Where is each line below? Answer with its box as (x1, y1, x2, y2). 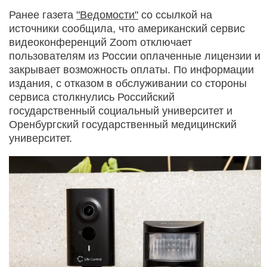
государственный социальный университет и (9, 104, 232, 117)
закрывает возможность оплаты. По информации (9, 63, 254, 76)
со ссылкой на (138, 8, 212, 21)
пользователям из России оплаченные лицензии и (9, 49, 260, 62)
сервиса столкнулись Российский (9, 91, 175, 103)
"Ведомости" (76, 8, 138, 21)
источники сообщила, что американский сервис (9, 22, 245, 35)
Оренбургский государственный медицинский (9, 118, 237, 131)
